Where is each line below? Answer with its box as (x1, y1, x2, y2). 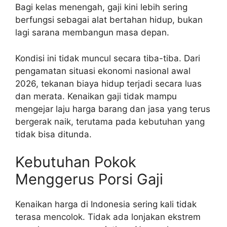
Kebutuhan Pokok (15, 153, 136, 171)
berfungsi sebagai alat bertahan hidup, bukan (15, 15, 203, 25)
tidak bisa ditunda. (15, 129, 92, 139)
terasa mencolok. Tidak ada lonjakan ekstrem (15, 212, 201, 222)
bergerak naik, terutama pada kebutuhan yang (15, 116, 205, 127)
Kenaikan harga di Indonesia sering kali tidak (15, 199, 197, 210)
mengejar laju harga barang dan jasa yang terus (15, 103, 210, 114)
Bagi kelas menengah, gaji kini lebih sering (15, 2, 187, 13)
